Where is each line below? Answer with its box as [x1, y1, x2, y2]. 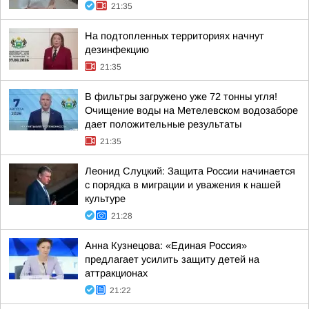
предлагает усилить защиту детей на [85, 254, 259, 265]
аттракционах [85, 268, 148, 279]
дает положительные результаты [85, 119, 241, 130]
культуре [85, 193, 126, 204]
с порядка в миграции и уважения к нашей [85, 179, 281, 190]
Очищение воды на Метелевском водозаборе [85, 105, 298, 116]
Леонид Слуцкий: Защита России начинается [85, 166, 295, 177]
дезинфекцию [85, 44, 149, 55]
